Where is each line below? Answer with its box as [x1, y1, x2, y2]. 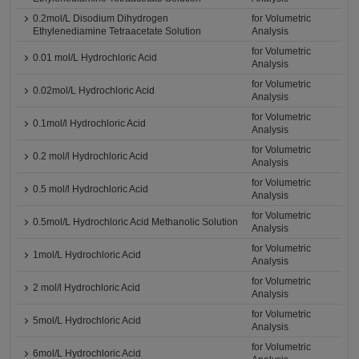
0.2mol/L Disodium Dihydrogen [33, 13, 169, 24]
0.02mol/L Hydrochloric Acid [33, 85, 155, 96]
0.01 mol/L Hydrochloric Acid [33, 52, 158, 63]
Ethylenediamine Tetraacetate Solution [33, 26, 202, 37]
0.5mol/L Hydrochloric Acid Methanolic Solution [33, 216, 239, 228]
